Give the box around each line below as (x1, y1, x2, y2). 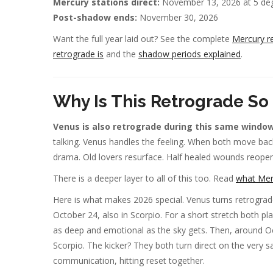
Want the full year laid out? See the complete (53, 33, 232, 45)
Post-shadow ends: (53, 12, 137, 24)
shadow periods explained (138, 48, 241, 60)
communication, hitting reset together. (53, 254, 205, 266)
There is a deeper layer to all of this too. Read (53, 172, 236, 184)
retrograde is (53, 48, 104, 60)
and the (104, 48, 138, 60)
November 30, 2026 (137, 12, 218, 24)
